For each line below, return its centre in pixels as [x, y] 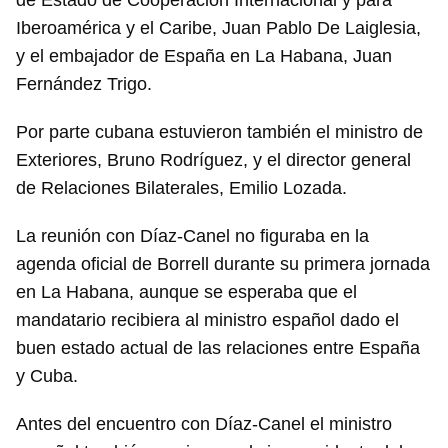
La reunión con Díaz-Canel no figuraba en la [192, 236]
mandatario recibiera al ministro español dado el [207, 320]
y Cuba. [47, 376]
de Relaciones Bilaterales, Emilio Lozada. [181, 188]
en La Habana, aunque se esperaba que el [186, 292]
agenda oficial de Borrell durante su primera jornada [223, 264]
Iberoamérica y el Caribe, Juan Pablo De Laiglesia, [218, 28]
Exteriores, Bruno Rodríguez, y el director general [213, 160]
